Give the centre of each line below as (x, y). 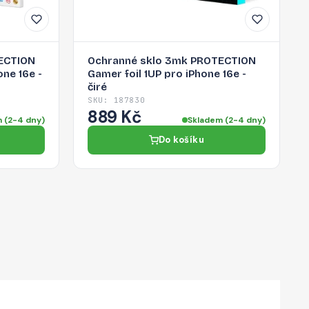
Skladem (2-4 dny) (227, 120)
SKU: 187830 (117, 100)
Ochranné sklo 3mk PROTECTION (172, 61)
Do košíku (181, 140)
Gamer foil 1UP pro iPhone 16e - (167, 74)
